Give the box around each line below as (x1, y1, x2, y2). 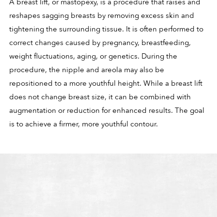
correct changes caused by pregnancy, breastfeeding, (9, 38, 191, 48)
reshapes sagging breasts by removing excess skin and (9, 11, 194, 21)
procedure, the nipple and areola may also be (9, 65, 164, 75)
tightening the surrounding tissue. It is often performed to (9, 24, 203, 34)
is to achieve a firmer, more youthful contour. (9, 119, 158, 129)
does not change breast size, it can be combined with (9, 92, 191, 102)
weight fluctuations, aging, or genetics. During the (9, 51, 177, 62)
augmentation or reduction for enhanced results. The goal (9, 106, 204, 116)
